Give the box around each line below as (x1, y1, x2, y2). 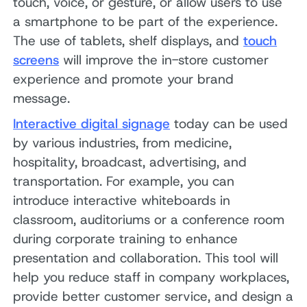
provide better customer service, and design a (13, 288, 294, 306)
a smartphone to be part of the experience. (13, 12, 278, 30)
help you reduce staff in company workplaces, (13, 269, 290, 286)
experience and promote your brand (13, 70, 234, 88)
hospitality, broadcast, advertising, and (13, 153, 247, 171)
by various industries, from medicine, (13, 134, 232, 152)
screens (13, 51, 60, 69)
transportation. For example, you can (13, 173, 235, 191)
